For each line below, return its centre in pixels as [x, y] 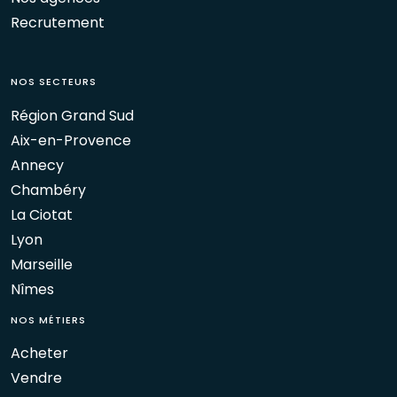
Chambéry [48, 190]
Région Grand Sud [72, 115]
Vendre [36, 378]
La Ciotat [42, 214]
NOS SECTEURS [54, 82]
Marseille [42, 264]
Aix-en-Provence [71, 140]
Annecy [37, 165]
